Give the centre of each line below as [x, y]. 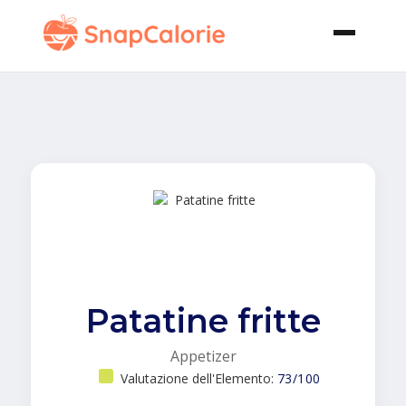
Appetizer [203, 356]
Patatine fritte [203, 321]
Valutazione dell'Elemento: [198, 378]
